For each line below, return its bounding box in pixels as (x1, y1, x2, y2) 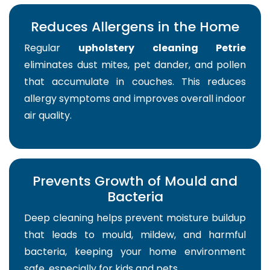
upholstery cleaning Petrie (78, 41, 246, 55)
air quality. (24, 108, 72, 123)
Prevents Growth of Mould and (33, 172, 237, 191)
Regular (24, 41, 79, 55)
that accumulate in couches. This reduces (24, 75, 246, 89)
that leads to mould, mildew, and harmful (24, 228, 246, 242)
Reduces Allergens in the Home (31, 17, 239, 37)
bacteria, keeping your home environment (24, 245, 246, 259)
